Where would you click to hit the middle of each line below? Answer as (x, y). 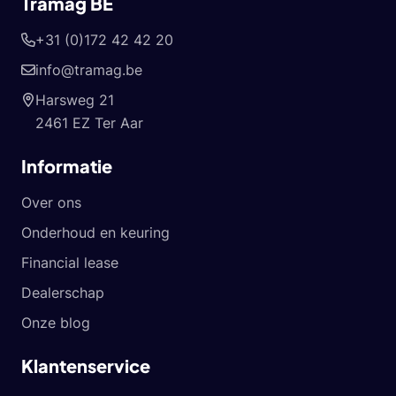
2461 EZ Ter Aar (89, 123)
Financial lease (70, 263)
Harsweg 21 (75, 100)
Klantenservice (86, 366)
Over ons (51, 202)
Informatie (67, 166)
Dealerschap (63, 293)
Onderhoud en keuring (95, 232)
